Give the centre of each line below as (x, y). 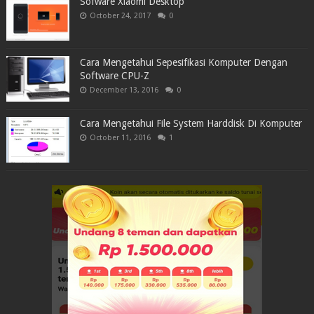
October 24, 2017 (120, 15)
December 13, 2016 (124, 90)
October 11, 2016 (120, 137)
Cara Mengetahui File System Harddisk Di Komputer (191, 123)
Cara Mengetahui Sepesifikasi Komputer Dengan (183, 62)
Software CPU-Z (114, 75)
